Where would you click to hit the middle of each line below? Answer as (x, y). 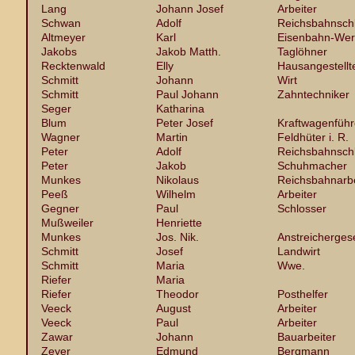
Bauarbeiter (307, 337)
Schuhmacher (312, 166)
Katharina (180, 109)
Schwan (61, 23)
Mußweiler (67, 223)
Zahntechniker (313, 94)
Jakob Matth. (189, 52)
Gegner (60, 208)
